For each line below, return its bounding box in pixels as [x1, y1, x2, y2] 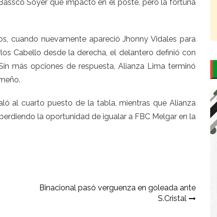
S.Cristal [158, 194, 186, 203]
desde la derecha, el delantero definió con [43, 48, 196, 58]
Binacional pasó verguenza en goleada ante [39, 183, 196, 193]
